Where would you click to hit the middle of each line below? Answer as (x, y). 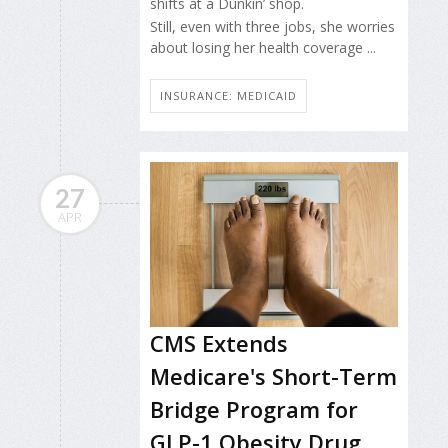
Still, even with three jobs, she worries (272, 26)
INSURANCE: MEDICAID (228, 96)
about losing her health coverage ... (263, 47)
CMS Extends (219, 343)
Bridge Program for (254, 409)
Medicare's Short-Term (273, 376)
